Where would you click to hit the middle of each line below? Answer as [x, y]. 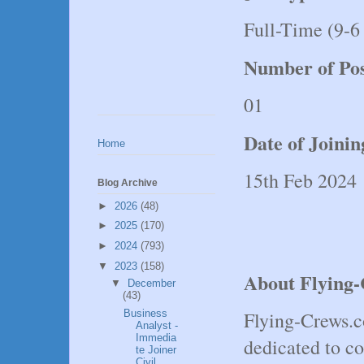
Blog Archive [128, 183]
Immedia [156, 337]
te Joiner [156, 349]
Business [146, 313]
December [151, 284]
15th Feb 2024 [300, 180]
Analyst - [157, 325]
